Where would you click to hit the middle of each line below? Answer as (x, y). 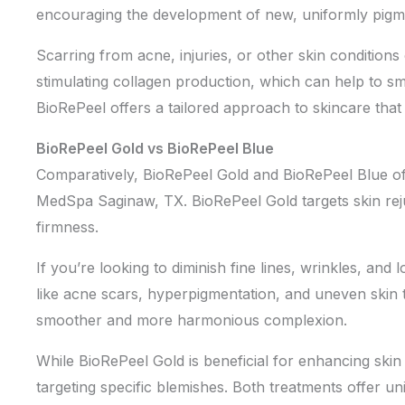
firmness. (70, 227)
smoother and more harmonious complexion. (192, 320)
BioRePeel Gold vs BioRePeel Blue (155, 148)
